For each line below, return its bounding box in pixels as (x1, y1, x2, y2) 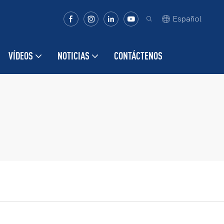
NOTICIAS (57, 50, 89, 61)
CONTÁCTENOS (113, 50, 162, 61)
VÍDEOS (8, 50, 33, 61)
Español (172, 14, 201, 23)
